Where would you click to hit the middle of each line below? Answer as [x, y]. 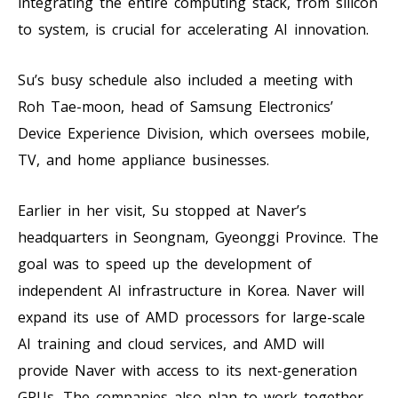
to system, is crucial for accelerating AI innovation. [193, 29]
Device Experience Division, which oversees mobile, [194, 133]
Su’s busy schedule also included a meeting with [185, 80]
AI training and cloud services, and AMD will [171, 343]
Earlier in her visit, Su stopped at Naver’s [162, 210]
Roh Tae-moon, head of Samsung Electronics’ [175, 106]
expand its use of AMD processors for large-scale [191, 317]
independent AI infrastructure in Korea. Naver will [191, 290]
